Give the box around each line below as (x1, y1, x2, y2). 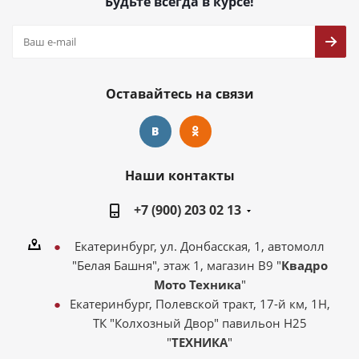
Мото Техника (153, 276, 241, 292)
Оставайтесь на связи (105, 85, 254, 103)
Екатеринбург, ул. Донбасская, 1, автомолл (75, 238, 325, 254)
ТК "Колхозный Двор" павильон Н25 (92, 315, 307, 331)
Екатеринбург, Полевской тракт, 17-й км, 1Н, (69, 296, 330, 312)
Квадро (280, 257, 328, 273)
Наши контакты (124, 167, 235, 184)
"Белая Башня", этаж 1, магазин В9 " (71, 257, 281, 273)
